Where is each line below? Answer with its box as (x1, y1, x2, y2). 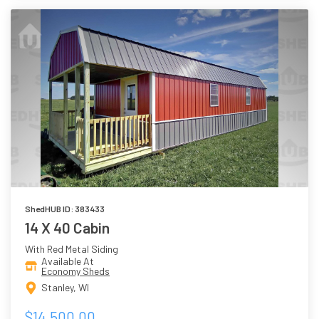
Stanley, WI (41, 281, 89, 293)
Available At (41, 254, 94, 267)
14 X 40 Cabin (25, 218, 110, 236)
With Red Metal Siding (25, 242, 118, 255)
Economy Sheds (41, 264, 110, 277)
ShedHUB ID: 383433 (25, 203, 105, 214)
